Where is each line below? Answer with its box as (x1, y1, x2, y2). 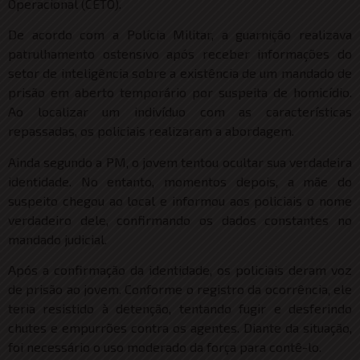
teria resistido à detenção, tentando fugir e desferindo (8, 300, 352, 316)
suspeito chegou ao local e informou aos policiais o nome (8, 192, 352, 208)
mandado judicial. (8, 231, 107, 247)
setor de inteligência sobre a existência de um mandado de (8, 65, 352, 81)
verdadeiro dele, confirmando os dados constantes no (8, 211, 352, 227)
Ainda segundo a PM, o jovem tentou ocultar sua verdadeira (8, 153, 352, 170)
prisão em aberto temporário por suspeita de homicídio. (8, 84, 352, 100)
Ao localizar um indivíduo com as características (8, 104, 352, 120)
